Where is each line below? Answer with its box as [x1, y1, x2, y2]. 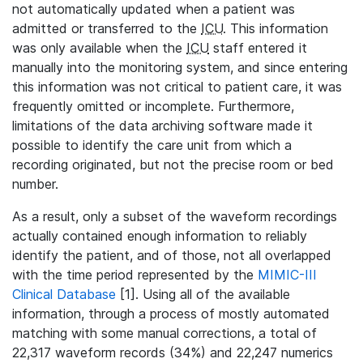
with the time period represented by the [12, 267, 258, 283]
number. [12, 176, 58, 192]
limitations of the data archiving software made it [12, 117, 313, 134]
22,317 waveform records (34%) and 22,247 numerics [12, 344, 333, 361]
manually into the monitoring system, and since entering [12, 59, 348, 75]
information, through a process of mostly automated [12, 305, 330, 322]
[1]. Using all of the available [116, 286, 290, 302]
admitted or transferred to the [12, 20, 201, 36]
